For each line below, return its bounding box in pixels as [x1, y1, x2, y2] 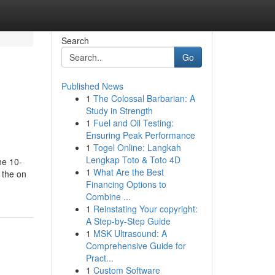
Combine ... [85, 190, 131, 203]
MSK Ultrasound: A [93, 227, 167, 239]
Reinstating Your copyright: [93, 203, 198, 215]
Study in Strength [85, 104, 153, 117]
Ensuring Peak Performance [85, 129, 195, 141]
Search [61, 34, 89, 47]
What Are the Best [93, 166, 164, 178]
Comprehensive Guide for [85, 239, 186, 252]
